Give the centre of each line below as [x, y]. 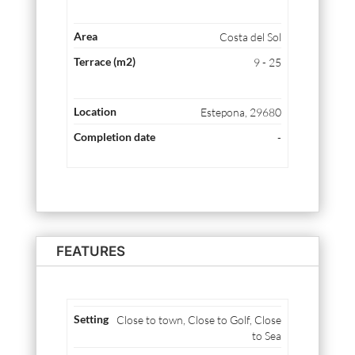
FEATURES [90, 252]
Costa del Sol [250, 36]
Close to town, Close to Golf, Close [198, 320]
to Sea [266, 336]
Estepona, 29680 [240, 113]
